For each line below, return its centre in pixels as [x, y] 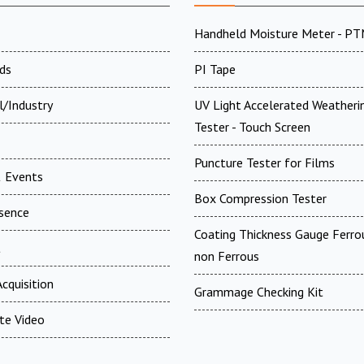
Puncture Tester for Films [264, 162]
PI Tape [215, 69]
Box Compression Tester [260, 198]
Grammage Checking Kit [259, 291]
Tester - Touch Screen [252, 126]
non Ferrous [227, 256]
